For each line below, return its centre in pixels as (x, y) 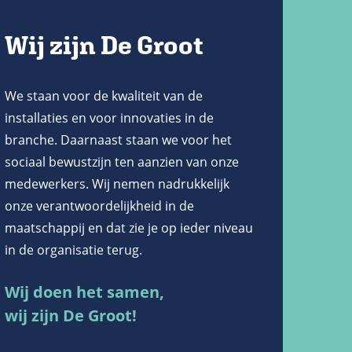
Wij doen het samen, (84, 292)
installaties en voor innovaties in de (109, 117)
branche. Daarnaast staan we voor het (118, 139)
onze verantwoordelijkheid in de (99, 205)
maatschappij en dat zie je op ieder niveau (129, 227)
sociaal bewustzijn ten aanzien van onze (122, 161)
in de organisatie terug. (73, 249)
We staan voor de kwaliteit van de (104, 95)
